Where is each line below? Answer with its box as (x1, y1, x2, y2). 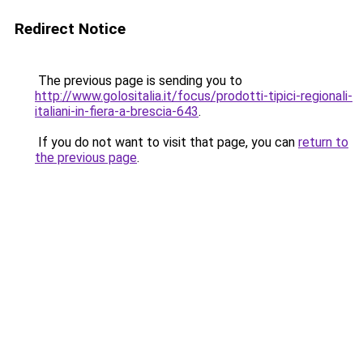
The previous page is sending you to (35, 73, 242, 88)
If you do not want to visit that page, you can (35, 135, 298, 150)
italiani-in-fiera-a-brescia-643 (35, 104, 199, 119)
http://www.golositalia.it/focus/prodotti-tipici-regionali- (35, 88, 352, 104)
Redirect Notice (15, 19, 126, 38)
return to (298, 135, 348, 150)
